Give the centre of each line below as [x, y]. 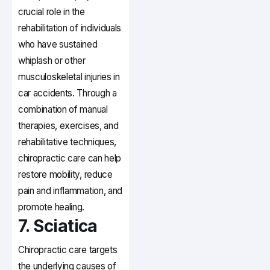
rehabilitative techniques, [67, 142]
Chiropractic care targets [68, 250]
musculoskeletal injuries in [69, 77]
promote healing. [52, 207]
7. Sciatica [58, 226]
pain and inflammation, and [71, 191]
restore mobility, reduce [65, 175]
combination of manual [63, 110]
